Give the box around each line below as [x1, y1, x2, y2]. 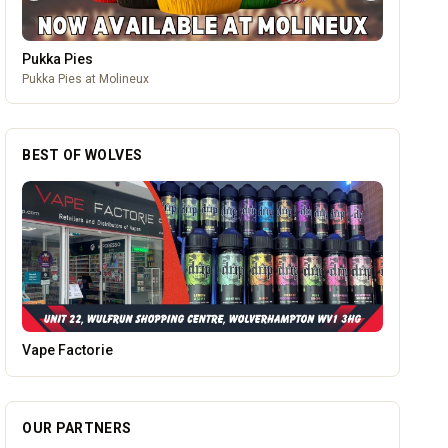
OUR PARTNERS [22, 419, 132, 436]
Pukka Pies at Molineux [22, 72, 150, 87]
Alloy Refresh [22, 341, 111, 358]
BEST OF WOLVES [22, 147, 143, 164]
